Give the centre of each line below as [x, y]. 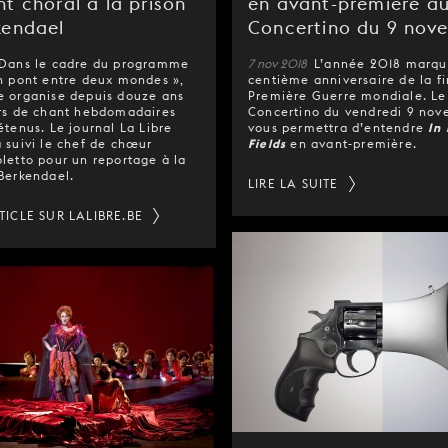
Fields [267, 143]
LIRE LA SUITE [293, 183]
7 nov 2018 [279, 63]
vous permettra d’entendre [338, 127]
